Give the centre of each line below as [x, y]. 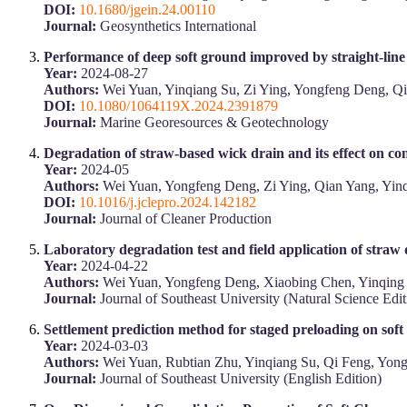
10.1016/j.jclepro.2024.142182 [168, 202]
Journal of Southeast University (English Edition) [239, 378]
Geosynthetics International [176, 25]
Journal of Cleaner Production [184, 218]
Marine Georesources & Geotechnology [213, 122]
